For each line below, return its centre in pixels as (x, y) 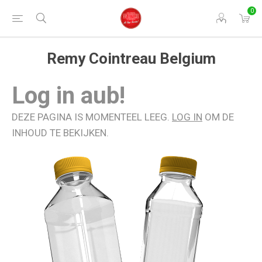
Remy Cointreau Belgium (131, 58)
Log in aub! (68, 96)
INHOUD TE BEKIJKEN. (60, 133)
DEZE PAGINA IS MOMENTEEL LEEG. (92, 117)
